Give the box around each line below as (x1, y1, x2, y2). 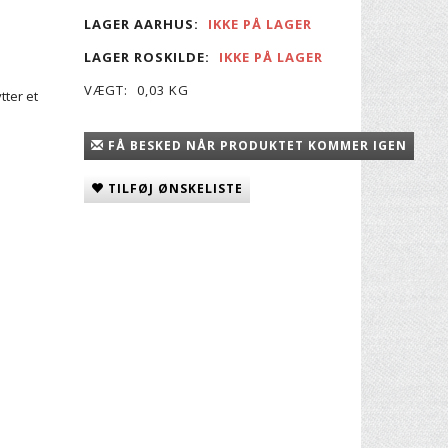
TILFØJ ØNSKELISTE (107, 180, 243, 198)
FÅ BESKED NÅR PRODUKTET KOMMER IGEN (107, 137, 407, 155)
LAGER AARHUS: (83, 15, 199, 34)
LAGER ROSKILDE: (83, 48, 210, 67)
